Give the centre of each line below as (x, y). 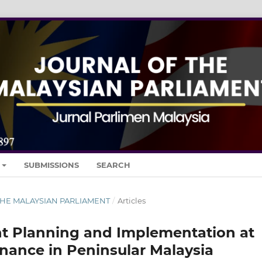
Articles (131, 200)
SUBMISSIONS (52, 165)
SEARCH (114, 165)
